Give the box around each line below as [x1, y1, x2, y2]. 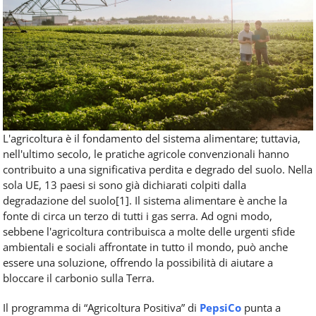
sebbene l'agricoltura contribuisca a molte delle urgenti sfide [3, 224, 295, 238]
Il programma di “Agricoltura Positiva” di [3, 300, 200, 315]
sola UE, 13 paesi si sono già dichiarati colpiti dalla [3, 177, 246, 192]
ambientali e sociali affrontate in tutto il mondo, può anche [3, 239, 288, 254]
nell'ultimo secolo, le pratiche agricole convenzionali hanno [3, 146, 289, 161]
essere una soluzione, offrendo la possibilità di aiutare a [3, 255, 273, 269]
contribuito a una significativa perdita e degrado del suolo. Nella [3, 162, 312, 176]
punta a [244, 300, 281, 315]
